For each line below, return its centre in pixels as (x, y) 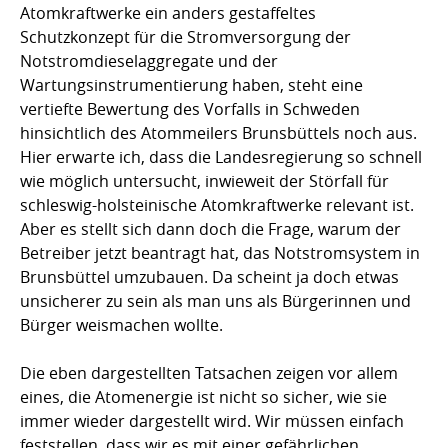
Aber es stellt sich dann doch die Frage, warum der (210, 228)
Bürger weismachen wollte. (121, 324)
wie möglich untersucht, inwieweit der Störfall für (204, 180)
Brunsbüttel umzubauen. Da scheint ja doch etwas (209, 276)
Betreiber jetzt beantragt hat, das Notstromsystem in (220, 252)
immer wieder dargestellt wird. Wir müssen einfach (212, 420)
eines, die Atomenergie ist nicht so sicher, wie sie (203, 396)
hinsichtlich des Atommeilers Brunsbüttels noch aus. (218, 132)
